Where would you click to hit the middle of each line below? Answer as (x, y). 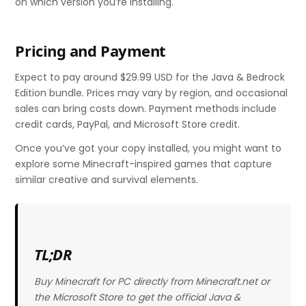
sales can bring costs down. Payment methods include (146, 108)
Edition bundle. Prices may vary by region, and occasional (152, 93)
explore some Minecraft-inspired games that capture (144, 164)
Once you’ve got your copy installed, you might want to (149, 148)
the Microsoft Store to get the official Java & (137, 297)
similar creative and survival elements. (107, 179)
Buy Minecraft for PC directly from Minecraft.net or (152, 281)
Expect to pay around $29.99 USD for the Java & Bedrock (150, 77)
